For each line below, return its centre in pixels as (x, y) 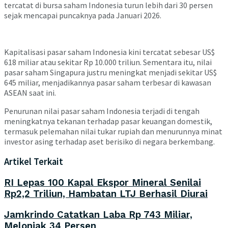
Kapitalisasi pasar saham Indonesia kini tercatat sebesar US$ (109, 52)
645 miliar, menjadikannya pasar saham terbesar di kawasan (108, 82)
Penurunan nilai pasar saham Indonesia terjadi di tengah (102, 111)
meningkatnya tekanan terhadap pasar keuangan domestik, (108, 121)
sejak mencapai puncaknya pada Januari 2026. (83, 15)
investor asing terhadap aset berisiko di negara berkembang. (109, 141)
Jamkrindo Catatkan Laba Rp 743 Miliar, (98, 215)
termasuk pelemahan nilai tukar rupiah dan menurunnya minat (113, 131)
